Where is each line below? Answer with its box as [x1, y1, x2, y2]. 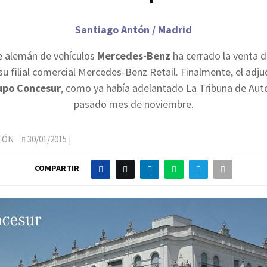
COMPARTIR [35, 163, 79, 174]
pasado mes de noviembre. [73, 97, 194, 111]
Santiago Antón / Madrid [75, 22, 192, 36]
